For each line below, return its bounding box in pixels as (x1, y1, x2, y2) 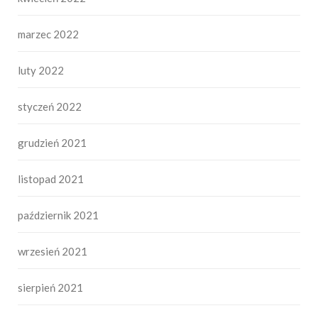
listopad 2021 (18, 172, 84, 186)
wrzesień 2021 (18, 245, 87, 258)
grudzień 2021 (18, 136, 87, 150)
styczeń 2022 (18, 100, 82, 114)
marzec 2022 (18, 28, 79, 41)
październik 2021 (18, 209, 99, 222)
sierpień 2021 (18, 281, 83, 295)
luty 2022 (18, 64, 64, 77)
